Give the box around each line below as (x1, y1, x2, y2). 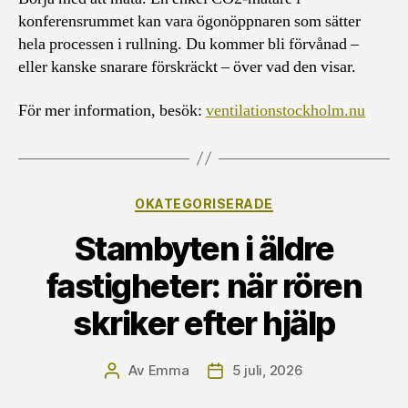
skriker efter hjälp (73, 303, 335, 343)
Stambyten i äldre (74, 229, 334, 269)
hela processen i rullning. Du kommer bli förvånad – (18, 34, 359, 55)
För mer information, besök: (18, 99, 206, 121)
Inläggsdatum (214, 362, 305, 380)
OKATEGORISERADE (135, 195, 273, 211)
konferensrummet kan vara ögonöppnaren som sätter (18, 11, 361, 32)
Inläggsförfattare (111, 362, 223, 380)
